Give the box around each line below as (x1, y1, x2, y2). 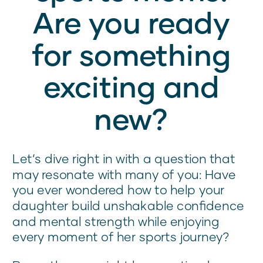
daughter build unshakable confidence (12, 198, 244, 213)
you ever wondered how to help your (12, 182, 225, 197)
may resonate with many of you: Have (12, 167, 236, 182)
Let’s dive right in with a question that (12, 151, 235, 166)
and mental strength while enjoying (12, 213, 220, 229)
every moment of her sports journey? (12, 229, 230, 244)
